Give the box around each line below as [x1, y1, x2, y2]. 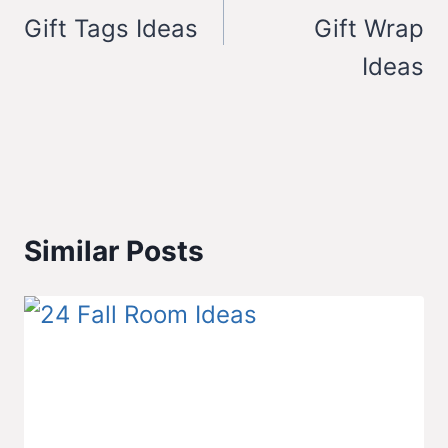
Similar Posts [24, 234, 204, 269]
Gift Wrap [314, 14, 424, 44]
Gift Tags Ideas [24, 14, 198, 44]
